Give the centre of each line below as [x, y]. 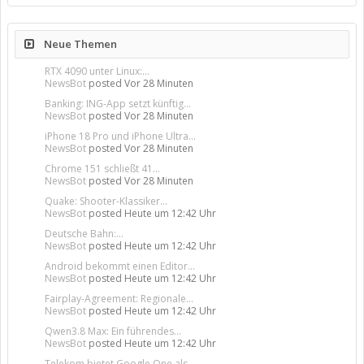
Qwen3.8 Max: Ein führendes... [113, 331]
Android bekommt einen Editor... [120, 266]
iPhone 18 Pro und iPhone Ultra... [120, 136]
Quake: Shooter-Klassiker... [106, 201]
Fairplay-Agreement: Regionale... [119, 298]
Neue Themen [79, 43]
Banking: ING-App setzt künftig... [118, 103]
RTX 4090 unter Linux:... [97, 71]
